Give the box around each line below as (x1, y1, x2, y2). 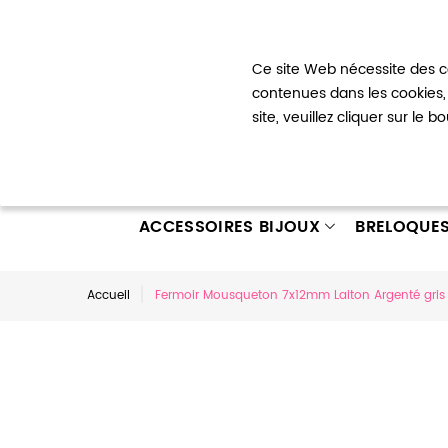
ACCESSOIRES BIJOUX (139, 214, 320, 240)
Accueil (87, 286, 130, 305)
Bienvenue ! (87, 20, 158, 39)
